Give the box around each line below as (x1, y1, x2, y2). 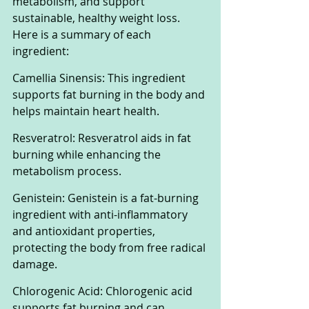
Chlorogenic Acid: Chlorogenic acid (12, 283, 195, 299)
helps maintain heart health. (12, 103, 159, 119)
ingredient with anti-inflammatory (12, 206, 190, 222)
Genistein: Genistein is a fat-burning (12, 190, 201, 206)
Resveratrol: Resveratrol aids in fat (12, 130, 194, 146)
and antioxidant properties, (12, 223, 158, 239)
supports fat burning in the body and (12, 86, 208, 102)
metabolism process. (12, 163, 121, 179)
